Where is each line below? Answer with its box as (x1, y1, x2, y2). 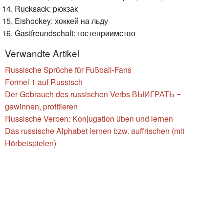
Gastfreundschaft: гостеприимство (15, 27, 135, 39)
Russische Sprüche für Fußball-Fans (5, 64, 131, 75)
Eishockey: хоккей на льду (15, 15, 108, 26)
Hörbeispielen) (5, 137, 56, 149)
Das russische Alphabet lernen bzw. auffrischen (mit (5, 125, 184, 136)
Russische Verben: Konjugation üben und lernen (5, 112, 173, 124)
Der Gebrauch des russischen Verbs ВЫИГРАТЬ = (5, 88, 181, 100)
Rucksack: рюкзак (15, 2, 78, 14)
